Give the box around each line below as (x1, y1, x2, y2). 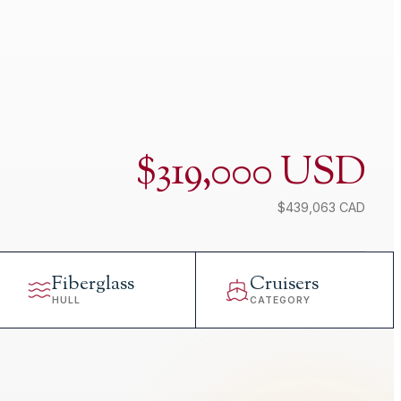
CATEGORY (249, 294, 311, 306)
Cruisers (249, 269, 319, 298)
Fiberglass (51, 269, 134, 298)
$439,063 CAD (277, 199, 365, 215)
